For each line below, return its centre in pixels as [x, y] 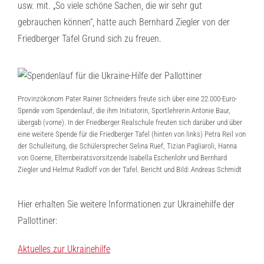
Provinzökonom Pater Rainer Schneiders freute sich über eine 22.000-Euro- [127, 99]
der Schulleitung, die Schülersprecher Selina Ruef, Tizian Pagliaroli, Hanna [127, 146]
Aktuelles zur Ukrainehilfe [64, 249]
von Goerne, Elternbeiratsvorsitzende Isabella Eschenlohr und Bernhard [122, 158]
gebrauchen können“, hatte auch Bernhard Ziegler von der [124, 22]
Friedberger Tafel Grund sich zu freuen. [90, 39]
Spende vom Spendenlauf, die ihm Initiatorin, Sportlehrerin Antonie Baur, [124, 110]
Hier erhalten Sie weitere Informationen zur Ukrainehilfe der [126, 204]
